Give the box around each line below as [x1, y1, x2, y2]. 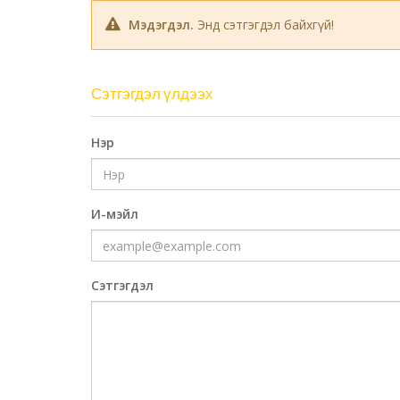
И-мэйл [91, 205, 138, 223]
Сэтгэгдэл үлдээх [102, 84, 213, 104]
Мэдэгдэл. [129, 16, 197, 34]
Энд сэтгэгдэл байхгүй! [197, 16, 334, 34]
